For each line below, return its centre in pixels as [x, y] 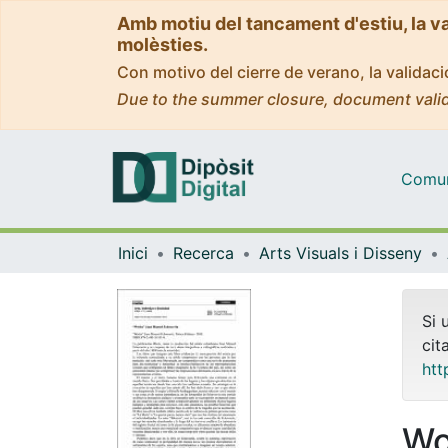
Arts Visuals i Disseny [340, 252]
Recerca [203, 252]
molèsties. [162, 44]
